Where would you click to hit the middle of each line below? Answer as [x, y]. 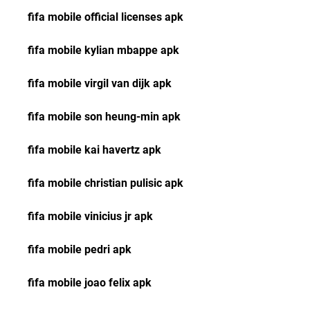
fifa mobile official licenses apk [106, 17]
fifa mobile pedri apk [80, 249]
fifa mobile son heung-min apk [104, 117]
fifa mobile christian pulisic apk [106, 183]
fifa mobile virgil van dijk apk [100, 83]
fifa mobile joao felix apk [90, 283]
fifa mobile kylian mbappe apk [103, 50]
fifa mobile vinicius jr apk [90, 216]
